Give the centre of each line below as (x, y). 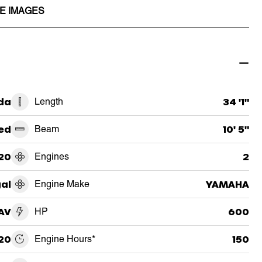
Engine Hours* (65, 239)
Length (49, 101)
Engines (51, 156)
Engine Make (62, 184)
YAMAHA (227, 184)
